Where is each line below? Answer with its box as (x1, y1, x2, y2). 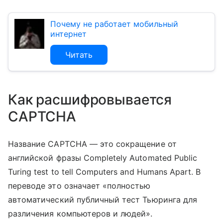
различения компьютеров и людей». (8, 208, 153, 219)
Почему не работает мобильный (50, 18, 178, 29)
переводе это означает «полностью (8, 180, 151, 191)
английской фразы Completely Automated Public (8, 152, 198, 163)
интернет (50, 28, 87, 39)
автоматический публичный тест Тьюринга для (8, 194, 198, 205)
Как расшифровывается (8, 91, 172, 108)
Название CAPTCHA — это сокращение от (8, 138, 177, 149)
